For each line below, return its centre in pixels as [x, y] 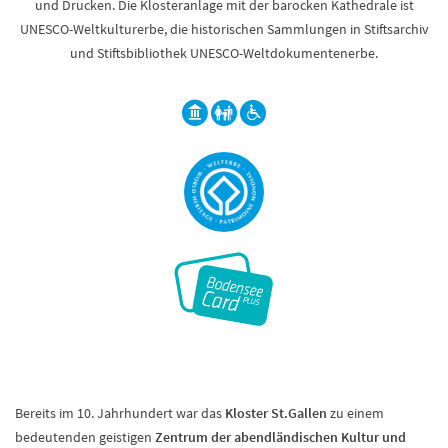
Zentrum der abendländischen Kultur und [280, 437]
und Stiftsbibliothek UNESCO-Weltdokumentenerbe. [224, 53]
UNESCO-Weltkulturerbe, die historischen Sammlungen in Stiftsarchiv [224, 29]
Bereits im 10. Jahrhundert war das [120, 413]
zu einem [357, 413]
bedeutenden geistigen [85, 437]
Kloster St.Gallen [277, 413]
